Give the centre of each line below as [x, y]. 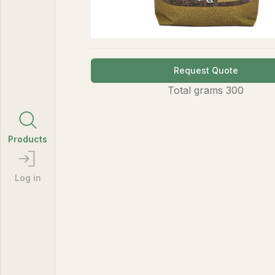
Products [28, 139]
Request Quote [206, 70]
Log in [28, 177]
